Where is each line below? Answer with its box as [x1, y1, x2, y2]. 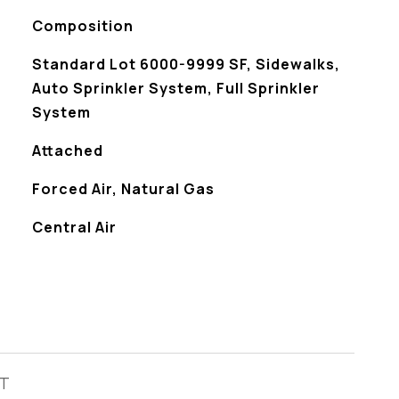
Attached [31, 141, 103, 160]
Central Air [31, 217, 117, 237]
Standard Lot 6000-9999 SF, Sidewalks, [31, 54, 340, 74]
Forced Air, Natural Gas [31, 179, 215, 199]
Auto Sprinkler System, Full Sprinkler [31, 78, 320, 98]
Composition [31, 16, 134, 36]
